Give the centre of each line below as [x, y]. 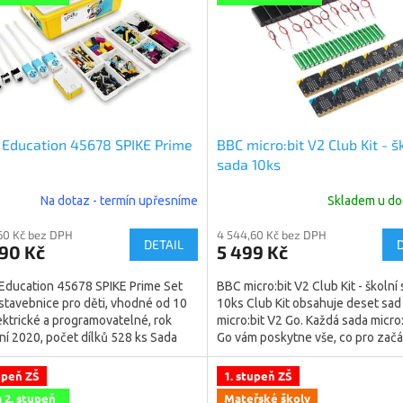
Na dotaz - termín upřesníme [119, 201]
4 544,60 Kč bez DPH [271, 234]
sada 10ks [248, 164]
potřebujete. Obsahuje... [283, 354]
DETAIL [163, 244]
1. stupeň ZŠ [258, 375]
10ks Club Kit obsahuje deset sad [309, 303]
